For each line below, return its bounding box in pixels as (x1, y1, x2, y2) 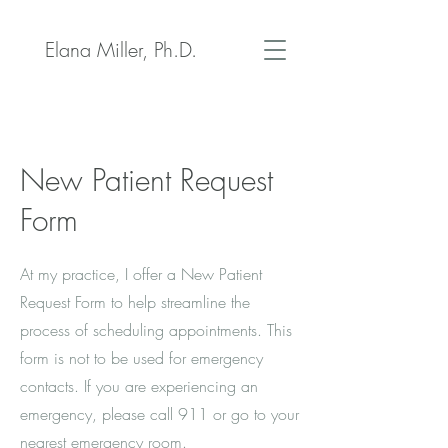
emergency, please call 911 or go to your (20, 403, 299, 425)
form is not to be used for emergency (20, 347, 263, 369)
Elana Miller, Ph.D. (45, 36, 197, 63)
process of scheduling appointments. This (20, 319, 292, 341)
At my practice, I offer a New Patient (20, 263, 262, 285)
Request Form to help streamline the (20, 291, 250, 313)
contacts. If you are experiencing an (20, 375, 258, 397)
